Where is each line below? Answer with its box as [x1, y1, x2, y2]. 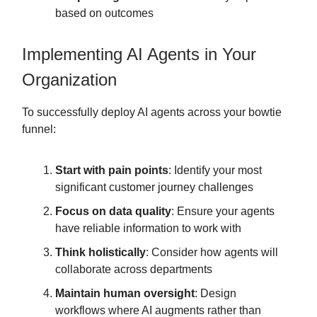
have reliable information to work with [55, 222, 241, 235]
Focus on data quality [55, 205, 171, 218]
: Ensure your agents [171, 205, 275, 218]
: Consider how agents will [146, 246, 278, 259]
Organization [22, 70, 117, 90]
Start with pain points [55, 164, 168, 177]
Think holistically [55, 246, 146, 259]
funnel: [22, 123, 56, 136]
